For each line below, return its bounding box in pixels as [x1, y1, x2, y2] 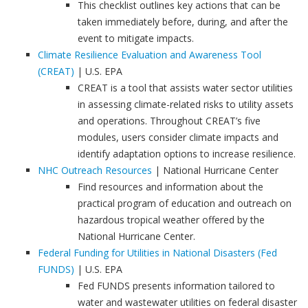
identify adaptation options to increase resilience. [78, 147, 296, 160]
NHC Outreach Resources [38, 164, 152, 177]
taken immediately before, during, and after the [78, 15, 288, 28]
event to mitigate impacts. [78, 32, 197, 45]
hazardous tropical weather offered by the [78, 213, 265, 226]
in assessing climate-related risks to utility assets [78, 98, 294, 111]
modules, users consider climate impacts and [78, 131, 278, 144]
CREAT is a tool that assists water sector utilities [78, 81, 293, 94]
